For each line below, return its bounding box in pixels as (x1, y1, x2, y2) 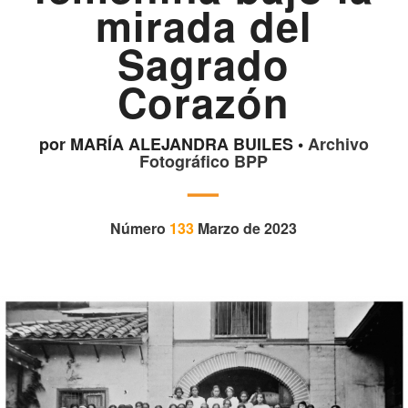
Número (110, 218, 170, 240)
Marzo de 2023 (198, 218, 298, 240)
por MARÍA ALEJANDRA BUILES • (38, 132, 308, 157)
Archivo (307, 132, 369, 157)
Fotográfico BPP (139, 149, 269, 174)
